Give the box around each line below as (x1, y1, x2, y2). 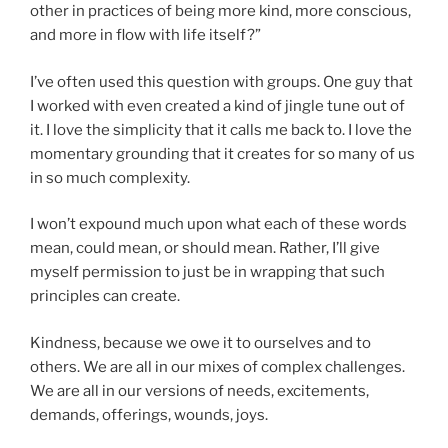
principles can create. (30, 287, 180, 306)
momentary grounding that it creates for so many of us (30, 144, 415, 163)
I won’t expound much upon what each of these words (30, 215, 407, 234)
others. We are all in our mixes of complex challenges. (30, 357, 405, 376)
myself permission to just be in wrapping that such (30, 263, 385, 282)
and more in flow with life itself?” (30, 26, 261, 45)
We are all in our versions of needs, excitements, (30, 381, 369, 400)
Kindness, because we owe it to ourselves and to (30, 333, 371, 352)
